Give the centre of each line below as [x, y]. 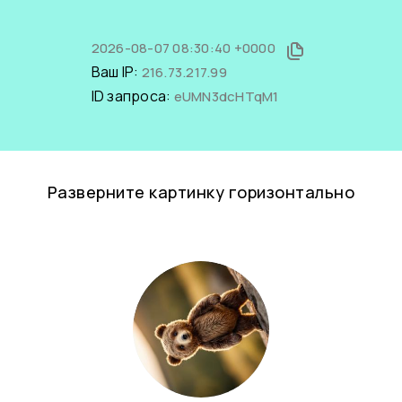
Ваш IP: [116, 72]
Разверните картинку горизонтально [201, 192]
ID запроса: [132, 96]
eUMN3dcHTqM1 [226, 96]
